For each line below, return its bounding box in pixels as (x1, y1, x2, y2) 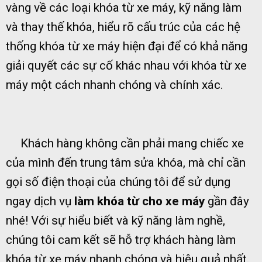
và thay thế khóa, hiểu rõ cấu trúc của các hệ (6, 20, 240, 35)
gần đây (205, 194, 249, 208)
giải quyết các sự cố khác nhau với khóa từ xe (6, 58, 247, 73)
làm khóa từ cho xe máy (74, 194, 205, 208)
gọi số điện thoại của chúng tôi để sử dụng (6, 174, 230, 189)
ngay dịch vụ (6, 194, 74, 208)
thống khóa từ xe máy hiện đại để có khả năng (6, 39, 247, 54)
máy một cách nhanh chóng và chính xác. (6, 78, 223, 92)
